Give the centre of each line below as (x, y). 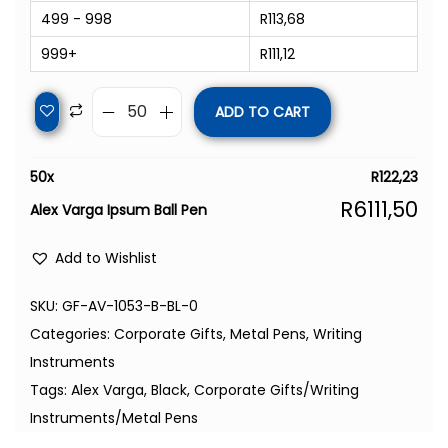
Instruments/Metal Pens (114, 418)
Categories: (72, 334)
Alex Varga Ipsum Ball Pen (118, 210)
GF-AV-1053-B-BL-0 (130, 306)
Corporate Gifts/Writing (276, 390)
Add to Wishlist (106, 258)
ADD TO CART (262, 112)
